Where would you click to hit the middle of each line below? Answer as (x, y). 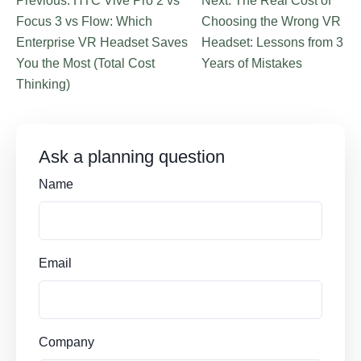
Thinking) (43, 84)
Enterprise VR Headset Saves (102, 42)
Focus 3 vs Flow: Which (84, 21)
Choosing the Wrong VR (272, 21)
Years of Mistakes (252, 63)
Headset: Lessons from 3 (273, 42)
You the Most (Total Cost (85, 63)
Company (66, 342)
